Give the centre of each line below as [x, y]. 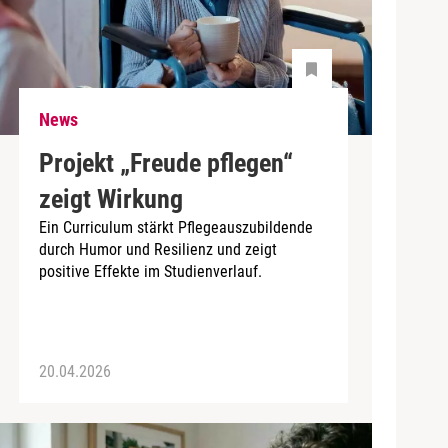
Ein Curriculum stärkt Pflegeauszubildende [175, 227]
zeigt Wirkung [110, 198]
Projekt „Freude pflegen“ [165, 162]
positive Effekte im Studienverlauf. [150, 271]
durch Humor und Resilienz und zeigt [157, 249]
